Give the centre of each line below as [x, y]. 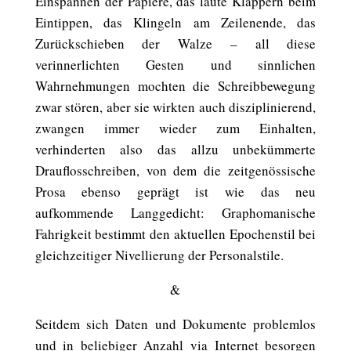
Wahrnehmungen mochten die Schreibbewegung [175, 86]
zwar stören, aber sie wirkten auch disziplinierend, [175, 107]
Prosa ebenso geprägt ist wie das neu [175, 192]
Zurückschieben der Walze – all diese [175, 43]
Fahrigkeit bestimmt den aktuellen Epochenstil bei [175, 234]
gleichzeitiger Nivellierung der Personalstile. [159, 255]
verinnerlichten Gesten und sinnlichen [175, 65]
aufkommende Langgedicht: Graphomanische [175, 213]
